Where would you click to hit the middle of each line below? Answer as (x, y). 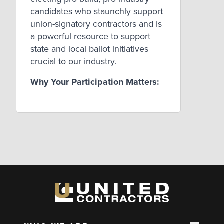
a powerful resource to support (90, 37)
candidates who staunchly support (97, 12)
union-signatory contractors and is (96, 24)
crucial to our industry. (73, 62)
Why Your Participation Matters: (95, 82)
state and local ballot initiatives (89, 49)
